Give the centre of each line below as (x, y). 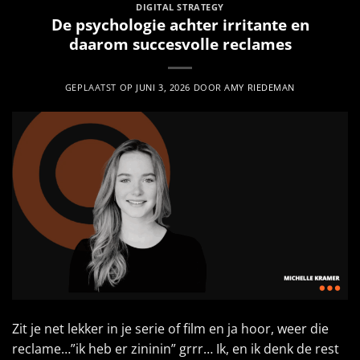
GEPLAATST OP (100, 88)
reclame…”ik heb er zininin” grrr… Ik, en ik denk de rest (176, 349)
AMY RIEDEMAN (260, 88)
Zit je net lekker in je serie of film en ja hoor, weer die (170, 329)
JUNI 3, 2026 (163, 88)
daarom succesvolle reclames (180, 44)
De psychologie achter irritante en (180, 25)
